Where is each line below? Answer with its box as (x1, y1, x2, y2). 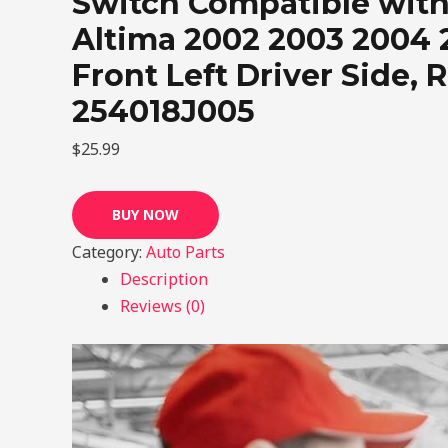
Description (120, 268, 208, 290)
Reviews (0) (120, 295, 205, 317)
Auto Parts (146, 241, 225, 263)
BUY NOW (112, 205, 179, 224)
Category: (72, 241, 146, 263)
